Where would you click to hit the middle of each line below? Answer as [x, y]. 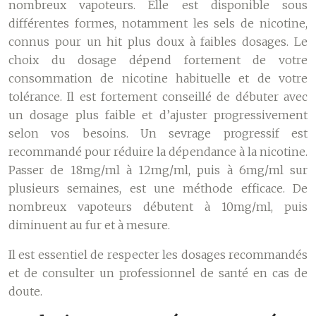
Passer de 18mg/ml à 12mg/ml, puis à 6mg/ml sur [158, 170]
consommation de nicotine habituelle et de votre [158, 78]
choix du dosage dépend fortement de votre [158, 60]
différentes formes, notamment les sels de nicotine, [158, 23]
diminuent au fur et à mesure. [89, 225]
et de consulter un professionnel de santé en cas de [158, 273]
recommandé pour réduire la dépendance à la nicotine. [158, 152]
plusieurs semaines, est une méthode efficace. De [158, 188]
